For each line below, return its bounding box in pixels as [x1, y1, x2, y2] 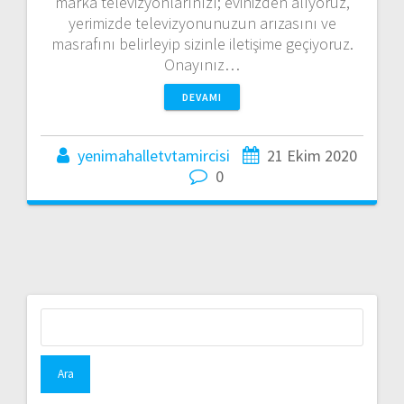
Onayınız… [164, 53, 240, 75]
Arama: [201, 307, 247, 328]
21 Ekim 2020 [266, 144, 357, 166]
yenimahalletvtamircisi [77, 144, 230, 166]
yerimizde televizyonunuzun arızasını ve [68, 12, 336, 33]
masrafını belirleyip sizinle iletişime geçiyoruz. [50, 32, 353, 54]
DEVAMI [182, 89, 222, 104]
